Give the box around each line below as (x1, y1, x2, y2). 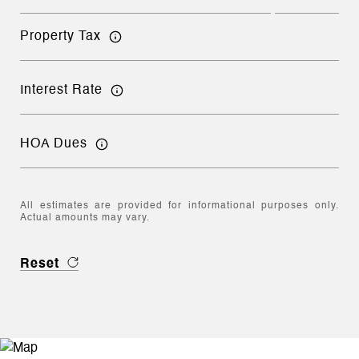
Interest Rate (20, 83, 103, 97)
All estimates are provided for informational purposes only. (20, 201, 339, 211)
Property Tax (20, 30, 101, 43)
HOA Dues (20, 137, 87, 151)
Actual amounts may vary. (20, 213, 150, 223)
